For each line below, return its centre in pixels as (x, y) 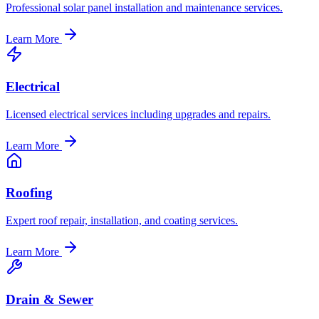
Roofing (29, 193)
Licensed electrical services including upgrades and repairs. (138, 114)
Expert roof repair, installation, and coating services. (122, 220)
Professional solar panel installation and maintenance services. (144, 8)
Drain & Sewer (49, 299)
